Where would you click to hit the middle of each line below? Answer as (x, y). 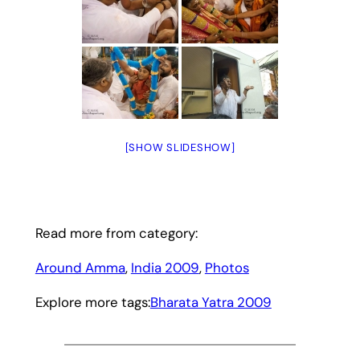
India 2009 (165, 268)
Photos (227, 268)
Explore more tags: (92, 302)
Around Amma (80, 268)
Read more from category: (116, 233)
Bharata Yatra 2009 (211, 302)
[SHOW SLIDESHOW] (180, 147)
